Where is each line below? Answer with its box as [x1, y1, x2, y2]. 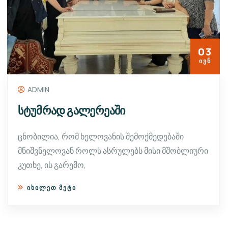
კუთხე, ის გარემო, [18, 159, 86, 170]
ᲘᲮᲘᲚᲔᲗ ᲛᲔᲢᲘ [27, 183, 76, 192]
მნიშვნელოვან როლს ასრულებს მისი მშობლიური [18, 145, 208, 156]
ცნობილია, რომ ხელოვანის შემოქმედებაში [18, 130, 184, 142]
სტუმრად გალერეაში [18, 102, 125, 118]
